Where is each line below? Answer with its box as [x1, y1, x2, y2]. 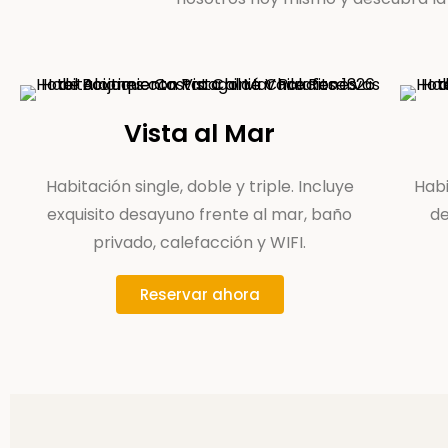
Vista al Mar [124, 116, 276, 151]
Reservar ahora [139, 284, 260, 305]
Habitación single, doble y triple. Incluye [45, 175, 354, 198]
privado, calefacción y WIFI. [93, 231, 307, 254]
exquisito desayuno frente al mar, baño [47, 203, 353, 226]
